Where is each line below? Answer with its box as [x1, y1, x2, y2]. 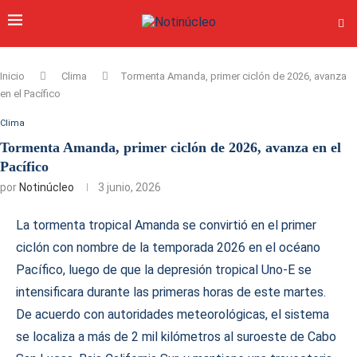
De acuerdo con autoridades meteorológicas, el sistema [16, 307, 329, 322]
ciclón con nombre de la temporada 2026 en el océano [16, 240, 320, 255]
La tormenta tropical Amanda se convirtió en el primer [16, 218, 316, 233]
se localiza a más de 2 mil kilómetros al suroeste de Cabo [16, 329, 336, 344]
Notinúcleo [19, 181, 74, 194]
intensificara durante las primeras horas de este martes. [16, 284, 326, 300]
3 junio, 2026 [98, 181, 161, 194]
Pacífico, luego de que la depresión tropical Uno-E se [16, 262, 312, 277]
